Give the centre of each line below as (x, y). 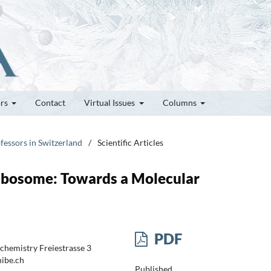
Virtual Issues (110, 102)
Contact (50, 102)
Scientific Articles (130, 142)
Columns (180, 102)
